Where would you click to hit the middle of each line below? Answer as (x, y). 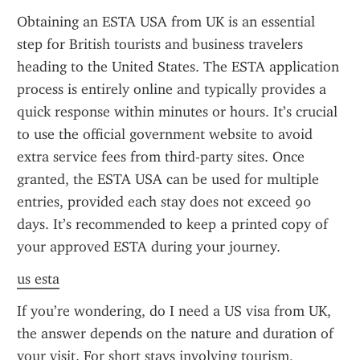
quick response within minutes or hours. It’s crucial (177, 112)
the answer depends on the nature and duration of (175, 333)
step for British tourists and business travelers (160, 44)
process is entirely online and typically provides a (172, 89)
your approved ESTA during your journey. (149, 247)
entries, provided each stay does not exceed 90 (164, 202)
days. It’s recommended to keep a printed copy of (172, 224)
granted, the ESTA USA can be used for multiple (168, 179)
